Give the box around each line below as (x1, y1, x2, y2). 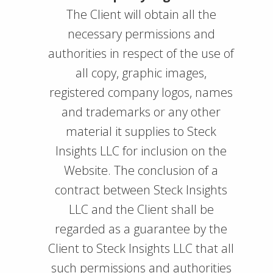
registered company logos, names (49, 84, 233, 101)
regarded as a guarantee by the (55, 221, 227, 237)
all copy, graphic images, (76, 65, 207, 81)
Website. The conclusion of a (64, 162, 218, 179)
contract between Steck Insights (55, 182, 227, 198)
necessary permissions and (67, 26, 215, 42)
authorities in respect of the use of (48, 45, 234, 62)
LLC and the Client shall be (68, 201, 214, 218)
